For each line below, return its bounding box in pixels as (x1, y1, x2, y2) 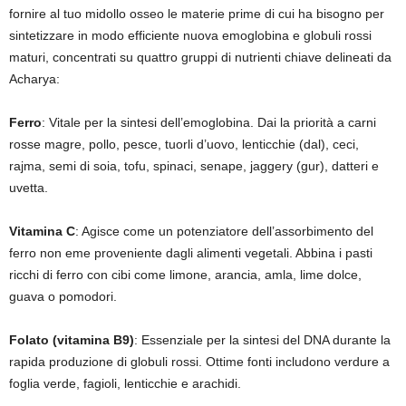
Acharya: (9, 72, 60, 87)
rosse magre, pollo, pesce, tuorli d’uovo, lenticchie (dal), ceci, (9, 137, 359, 152)
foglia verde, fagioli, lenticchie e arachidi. (9, 376, 241, 391)
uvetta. (9, 180, 48, 196)
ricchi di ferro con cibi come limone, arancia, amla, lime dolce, (9, 267, 362, 283)
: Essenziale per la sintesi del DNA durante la (134, 333, 391, 348)
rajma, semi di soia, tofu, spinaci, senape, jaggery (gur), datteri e (9, 159, 379, 174)
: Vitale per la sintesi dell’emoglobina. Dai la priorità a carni (42, 115, 376, 130)
